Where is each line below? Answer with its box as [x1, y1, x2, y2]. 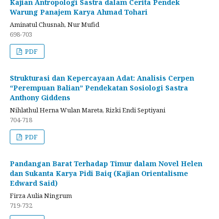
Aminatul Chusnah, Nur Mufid [10, 20, 99, 29]
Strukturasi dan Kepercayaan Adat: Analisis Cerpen [10, 73, 194, 83]
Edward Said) [10, 178, 58, 188]
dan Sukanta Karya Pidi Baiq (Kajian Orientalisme [10, 168, 188, 178]
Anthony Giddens [10, 92, 70, 102]
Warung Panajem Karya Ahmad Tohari [10, 7, 148, 17]
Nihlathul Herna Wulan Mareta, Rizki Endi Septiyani [10, 105, 165, 114]
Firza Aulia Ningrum [10, 191, 72, 200]
